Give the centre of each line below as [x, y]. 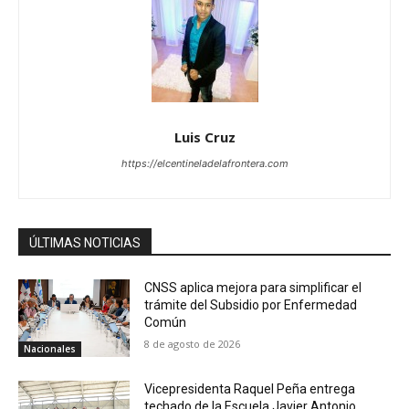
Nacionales [50, 349]
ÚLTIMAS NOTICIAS [85, 242]
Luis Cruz [204, 136]
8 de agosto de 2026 [193, 343]
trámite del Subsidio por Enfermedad [251, 304]
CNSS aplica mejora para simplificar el [253, 287]
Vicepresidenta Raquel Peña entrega [250, 389]
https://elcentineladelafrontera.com [204, 163]
